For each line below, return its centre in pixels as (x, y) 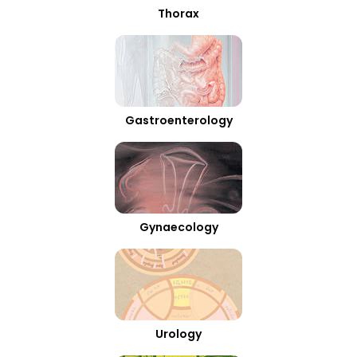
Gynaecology (178, 227)
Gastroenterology (178, 120)
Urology (178, 334)
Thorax (178, 14)
